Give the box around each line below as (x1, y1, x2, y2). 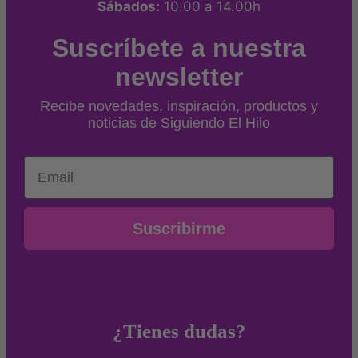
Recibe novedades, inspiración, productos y (40, 98, 318, 115)
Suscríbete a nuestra (52, 34, 306, 63)
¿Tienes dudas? (112, 320, 246, 343)
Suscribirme (133, 220, 225, 238)
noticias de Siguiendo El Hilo (88, 115, 270, 132)
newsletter (115, 62, 243, 92)
